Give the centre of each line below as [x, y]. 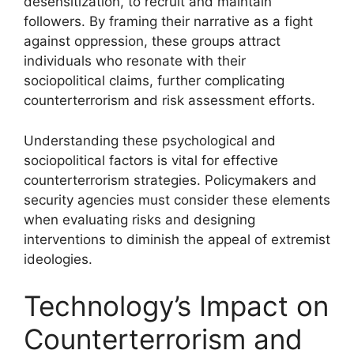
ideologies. [58, 259]
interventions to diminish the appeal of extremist [177, 239]
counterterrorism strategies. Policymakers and [170, 180]
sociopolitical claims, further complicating [154, 81]
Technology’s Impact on [176, 306]
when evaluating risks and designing [139, 219]
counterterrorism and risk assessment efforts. [169, 100]
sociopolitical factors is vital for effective [151, 160]
